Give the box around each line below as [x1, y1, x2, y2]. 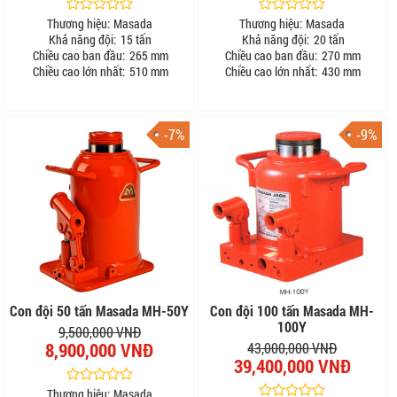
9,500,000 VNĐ [58, 322, 141, 341]
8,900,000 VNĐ [45, 337, 154, 362]
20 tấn [310, 30, 345, 48]
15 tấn [118, 30, 152, 48]
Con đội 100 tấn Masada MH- [210, 300, 375, 320]
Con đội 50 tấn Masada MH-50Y [10, 300, 190, 320]
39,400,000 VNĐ [233, 353, 351, 378]
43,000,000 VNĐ [247, 338, 338, 357]
